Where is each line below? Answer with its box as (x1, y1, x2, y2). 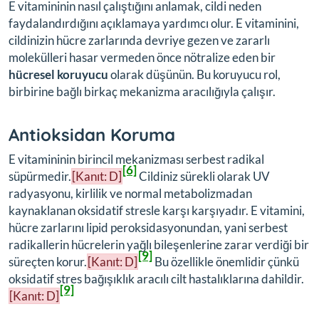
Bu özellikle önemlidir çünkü (152, 253, 299, 269)
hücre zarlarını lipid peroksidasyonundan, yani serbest (9, 219, 288, 235)
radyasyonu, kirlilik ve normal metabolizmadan (9, 185, 252, 201)
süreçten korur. (9, 253, 87, 269)
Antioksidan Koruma (9, 123, 175, 145)
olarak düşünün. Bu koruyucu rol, (108, 66, 281, 82)
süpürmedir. (9, 168, 71, 184)
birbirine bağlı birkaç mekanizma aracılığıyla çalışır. (9, 83, 276, 99)
